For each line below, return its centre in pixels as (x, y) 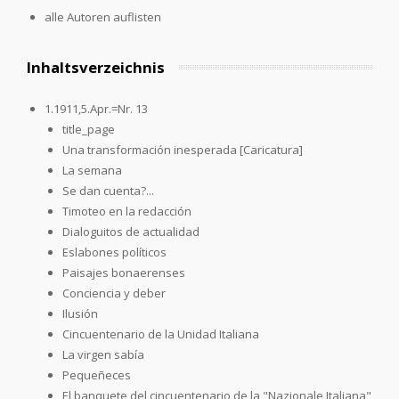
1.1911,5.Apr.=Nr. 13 (96, 108)
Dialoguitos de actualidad (131, 231)
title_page (89, 129)
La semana (92, 170)
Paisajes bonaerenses (124, 272)
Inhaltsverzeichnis (96, 67)
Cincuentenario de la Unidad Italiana (161, 334)
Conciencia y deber (114, 293)
